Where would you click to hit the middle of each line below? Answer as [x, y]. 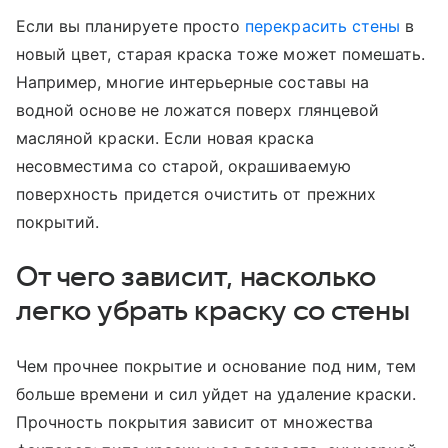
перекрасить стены [323, 26]
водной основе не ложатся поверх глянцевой [197, 110]
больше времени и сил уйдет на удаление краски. [216, 394]
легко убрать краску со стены [213, 311]
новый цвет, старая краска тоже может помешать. [221, 54]
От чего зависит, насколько [196, 277]
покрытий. [60, 222]
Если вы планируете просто [131, 26]
